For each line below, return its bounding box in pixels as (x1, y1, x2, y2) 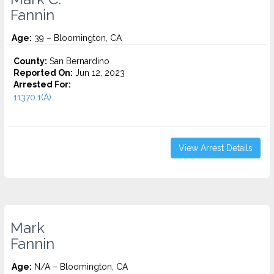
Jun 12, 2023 (73, 68, 125, 78)
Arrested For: (13, 80, 71, 89)
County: (13, 56, 47, 66)
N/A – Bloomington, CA (32, 262, 128, 272)
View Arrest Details (179, 143, 253, 153)
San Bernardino (47, 56, 109, 66)
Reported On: (13, 68, 73, 78)
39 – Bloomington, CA (32, 33, 122, 43)
